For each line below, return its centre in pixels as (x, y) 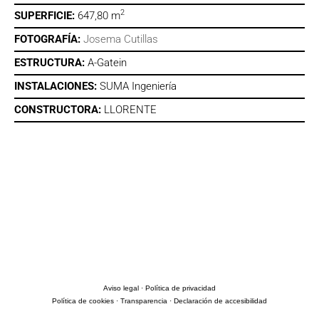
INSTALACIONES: (57, 87)
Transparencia (144, 301)
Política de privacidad (181, 288)
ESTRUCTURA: (51, 63)
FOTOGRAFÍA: (49, 40)
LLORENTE (130, 110)
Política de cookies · (86, 301)
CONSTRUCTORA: (59, 110)
